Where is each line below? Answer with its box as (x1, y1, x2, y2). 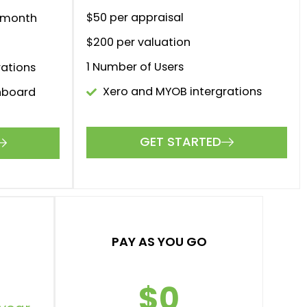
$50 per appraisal (86, 10, 184, 26)
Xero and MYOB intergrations (102, 84, 262, 100)
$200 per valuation (86, 34, 191, 51)
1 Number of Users (86, 59, 184, 75)
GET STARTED (140, 133, 221, 151)
